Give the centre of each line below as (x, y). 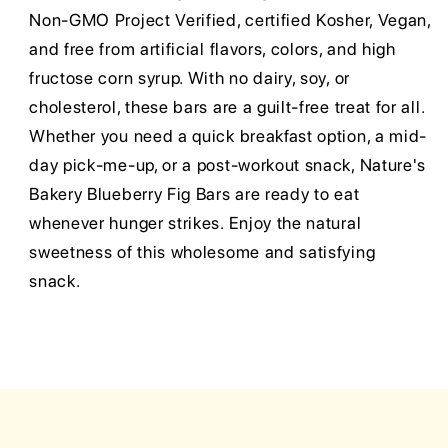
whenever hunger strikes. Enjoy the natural (195, 223)
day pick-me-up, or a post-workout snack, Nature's (228, 165)
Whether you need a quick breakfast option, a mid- (228, 136)
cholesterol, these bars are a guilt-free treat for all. (227, 107)
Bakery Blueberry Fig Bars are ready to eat (194, 194)
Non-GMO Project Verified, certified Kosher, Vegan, (230, 20)
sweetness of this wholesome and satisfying (202, 252)
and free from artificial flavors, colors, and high (212, 49)
